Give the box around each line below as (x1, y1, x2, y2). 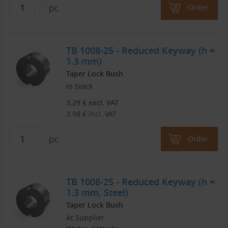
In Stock (66, 81, 93, 92)
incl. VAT (87, 109, 117, 119)
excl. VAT (87, 98, 119, 108)
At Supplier (66, 213, 104, 223)
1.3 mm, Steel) (66, 186, 128, 199)
